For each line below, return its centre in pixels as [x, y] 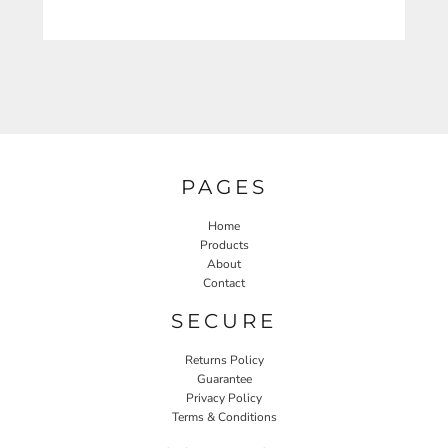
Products [224, 244]
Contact [224, 282]
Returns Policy [224, 359]
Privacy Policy [224, 397]
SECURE [224, 320]
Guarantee [224, 378]
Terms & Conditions [224, 416]
